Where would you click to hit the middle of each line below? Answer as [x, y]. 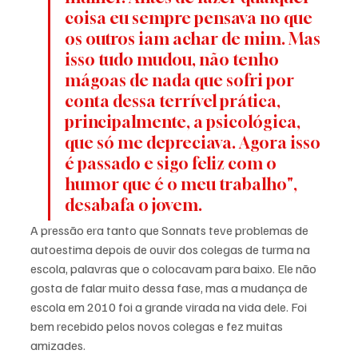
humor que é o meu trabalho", [183, 185]
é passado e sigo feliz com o [172, 164]
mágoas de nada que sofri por [181, 81]
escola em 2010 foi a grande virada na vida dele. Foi [170, 307]
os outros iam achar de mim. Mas [194, 39]
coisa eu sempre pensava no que [190, 18]
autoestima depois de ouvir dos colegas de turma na [171, 250]
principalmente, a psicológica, [184, 122]
